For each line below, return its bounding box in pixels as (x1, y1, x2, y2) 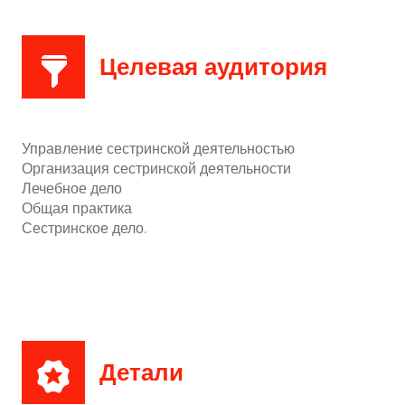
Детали (99, 356, 184, 389)
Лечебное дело (22, 178, 122, 199)
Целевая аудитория (99, 51, 327, 83)
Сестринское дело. (22, 218, 147, 239)
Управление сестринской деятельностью (22, 138, 295, 159)
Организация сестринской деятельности (22, 158, 291, 179)
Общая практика (22, 198, 132, 219)
